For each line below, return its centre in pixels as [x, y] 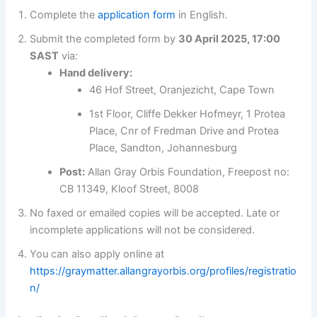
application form [137, 15]
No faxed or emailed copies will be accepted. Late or [155, 213]
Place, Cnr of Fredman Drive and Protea [184, 131]
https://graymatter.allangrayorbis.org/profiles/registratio [163, 271]
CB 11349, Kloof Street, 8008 [129, 189]
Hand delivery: [96, 73]
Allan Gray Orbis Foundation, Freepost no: [188, 172]
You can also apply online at [97, 254]
